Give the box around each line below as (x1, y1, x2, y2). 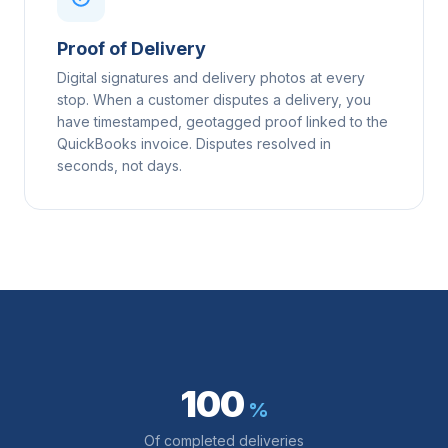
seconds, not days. (57, 156, 182, 174)
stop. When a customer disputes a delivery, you (57, 90, 371, 108)
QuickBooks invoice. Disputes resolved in (57, 134, 331, 152)
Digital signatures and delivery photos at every (57, 68, 365, 86)
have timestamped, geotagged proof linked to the (57, 112, 388, 130)
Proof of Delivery (57, 37, 206, 59)
